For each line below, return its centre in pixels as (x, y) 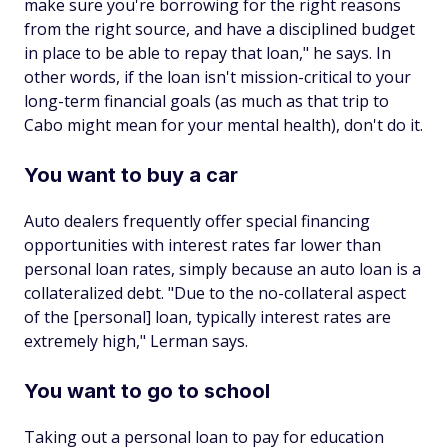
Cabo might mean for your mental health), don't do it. (223, 125)
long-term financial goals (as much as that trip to (206, 101)
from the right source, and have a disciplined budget (219, 29)
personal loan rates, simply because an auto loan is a (222, 269)
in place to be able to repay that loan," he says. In (207, 53)
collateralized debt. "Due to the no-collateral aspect (215, 293)
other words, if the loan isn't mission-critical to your (217, 77)
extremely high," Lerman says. (136, 341)
